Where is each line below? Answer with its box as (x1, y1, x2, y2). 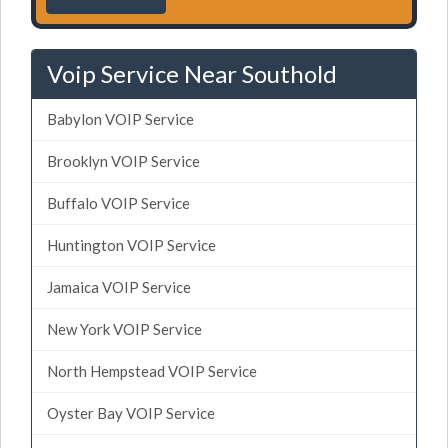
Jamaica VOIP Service (47, 277, 191, 296)
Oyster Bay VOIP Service (47, 403, 215, 422)
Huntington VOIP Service (47, 235, 216, 254)
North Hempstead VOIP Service (47, 361, 257, 380)
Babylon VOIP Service (47, 109, 194, 128)
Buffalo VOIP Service (47, 193, 190, 212)
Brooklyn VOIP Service (47, 151, 200, 170)
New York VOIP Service (47, 319, 202, 338)
